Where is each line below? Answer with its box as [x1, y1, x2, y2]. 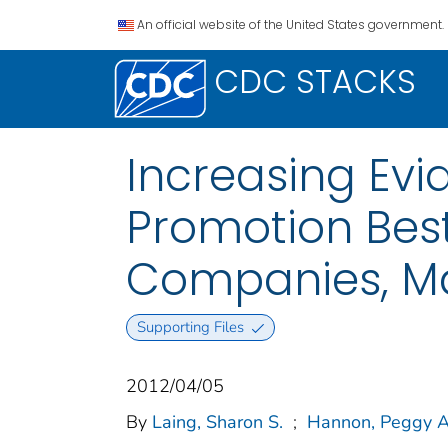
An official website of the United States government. [137, 16, 444, 33]
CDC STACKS [214, 59, 416, 104]
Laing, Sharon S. [152, 410, 283, 435]
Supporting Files [136, 317, 244, 338]
